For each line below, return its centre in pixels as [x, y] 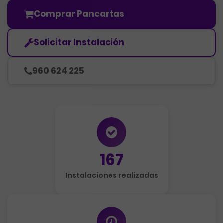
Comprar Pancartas [79, 14]
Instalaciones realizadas [111, 175]
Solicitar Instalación [79, 42]
